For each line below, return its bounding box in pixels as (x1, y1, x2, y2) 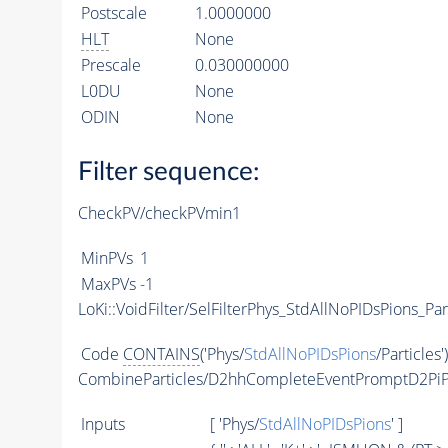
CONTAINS (122, 343, 200, 366)
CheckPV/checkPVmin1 (77, 202, 241, 225)
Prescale (80, 53, 141, 76)
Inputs (80, 413, 125, 436)
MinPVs (80, 247, 133, 270)
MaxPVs (80, 273, 136, 296)
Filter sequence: (77, 159, 260, 186)
